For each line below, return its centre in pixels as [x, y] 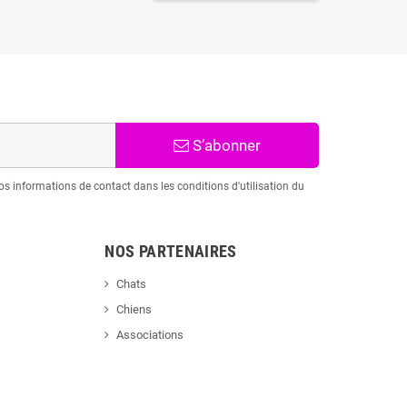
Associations [150, 335]
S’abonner [224, 146]
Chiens [134, 310]
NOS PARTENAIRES [173, 252]
